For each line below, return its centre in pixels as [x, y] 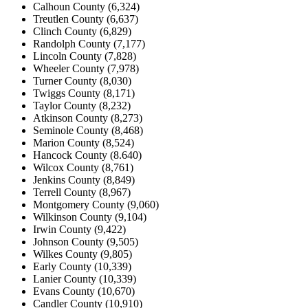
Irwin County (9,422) [79, 230]
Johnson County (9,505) [86, 242]
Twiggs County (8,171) [84, 93]
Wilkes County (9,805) [82, 254]
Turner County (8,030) [82, 81]
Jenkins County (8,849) [84, 180]
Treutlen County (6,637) [86, 19]
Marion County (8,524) [84, 143]
